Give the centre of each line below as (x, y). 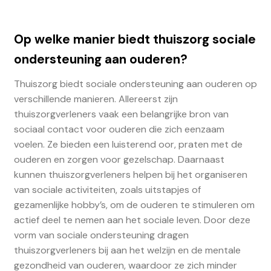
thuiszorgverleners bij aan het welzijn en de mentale (127, 250)
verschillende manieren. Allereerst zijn (96, 99)
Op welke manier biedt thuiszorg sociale (135, 39)
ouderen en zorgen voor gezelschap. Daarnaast (119, 159)
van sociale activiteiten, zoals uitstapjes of (107, 189)
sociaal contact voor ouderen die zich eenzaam (119, 129)
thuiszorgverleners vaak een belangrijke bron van (121, 114)
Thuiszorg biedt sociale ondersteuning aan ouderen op (135, 83)
